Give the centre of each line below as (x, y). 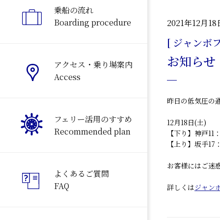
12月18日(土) (187, 122)
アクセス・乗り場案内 (93, 65)
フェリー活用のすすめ (93, 119)
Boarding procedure (93, 23)
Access (67, 77)
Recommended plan (92, 132)
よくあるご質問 (82, 174)
